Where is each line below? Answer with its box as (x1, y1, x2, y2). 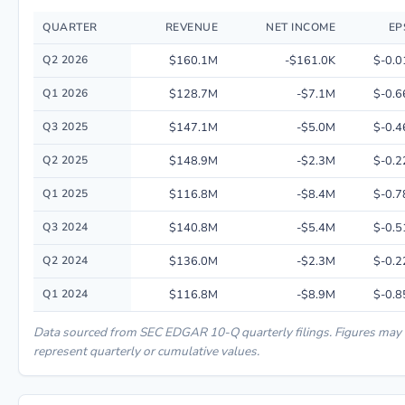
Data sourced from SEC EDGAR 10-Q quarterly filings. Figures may (33, 324, 401, 341)
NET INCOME (266, 20, 335, 34)
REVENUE (165, 20, 218, 34)
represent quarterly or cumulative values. (33, 343, 259, 360)
